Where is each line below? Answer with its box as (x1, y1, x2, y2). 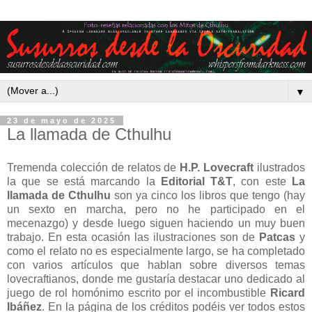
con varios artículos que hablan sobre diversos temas (7, 258, 305, 271)
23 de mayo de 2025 (7, 116, 116, 125)
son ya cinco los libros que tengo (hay (111, 189, 305, 201)
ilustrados (253, 161, 306, 173)
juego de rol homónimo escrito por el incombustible (7, 286, 270, 299)
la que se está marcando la (7, 175, 161, 187)
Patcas (259, 231, 295, 243)
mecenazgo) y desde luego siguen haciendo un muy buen (7, 217, 305, 229)
